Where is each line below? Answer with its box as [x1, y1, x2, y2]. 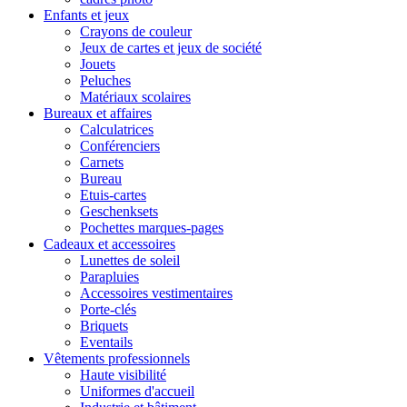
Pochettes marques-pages [80, 219, 223, 235]
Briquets [80, 317, 128, 333]
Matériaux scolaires [80, 88, 191, 104]
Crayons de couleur [80, 23, 192, 39]
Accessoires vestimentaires [80, 284, 233, 301]
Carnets [80, 154, 124, 170]
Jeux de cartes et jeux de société [80, 39, 262, 55]
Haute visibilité [80, 366, 166, 382]
